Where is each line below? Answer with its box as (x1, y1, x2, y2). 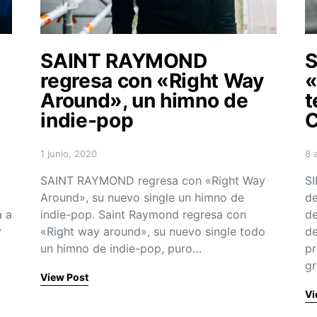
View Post (40, 270, 89, 283)
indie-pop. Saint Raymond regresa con (40, 207, 247, 221)
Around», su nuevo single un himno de (40, 190, 245, 204)
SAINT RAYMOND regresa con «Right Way (40, 173, 266, 188)
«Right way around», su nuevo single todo (40, 224, 266, 238)
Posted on (40, 153, 86, 165)
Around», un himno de (40, 88, 248, 113)
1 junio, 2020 (40, 147, 98, 159)
